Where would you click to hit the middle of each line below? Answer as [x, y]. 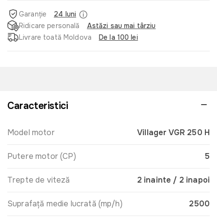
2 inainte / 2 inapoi [173, 180]
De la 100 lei [118, 37]
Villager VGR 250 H [173, 133]
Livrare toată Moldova [55, 37]
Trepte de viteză [39, 180]
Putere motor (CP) [42, 156]
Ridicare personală [49, 25]
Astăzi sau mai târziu [121, 25]
